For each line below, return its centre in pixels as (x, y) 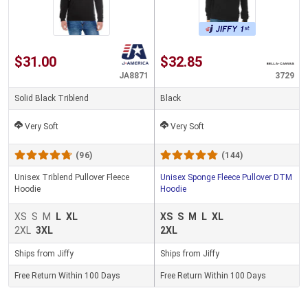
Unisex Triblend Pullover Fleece (72, 178)
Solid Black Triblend (52, 99)
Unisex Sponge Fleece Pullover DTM (226, 178)
